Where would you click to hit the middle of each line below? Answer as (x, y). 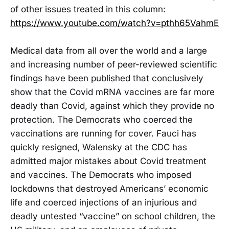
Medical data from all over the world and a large (109, 50)
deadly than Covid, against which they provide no (112, 106)
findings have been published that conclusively (107, 78)
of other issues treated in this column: (88, 9)
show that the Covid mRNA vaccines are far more (112, 92)
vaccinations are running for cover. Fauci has (103, 133)
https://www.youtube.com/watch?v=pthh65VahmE (114, 23)
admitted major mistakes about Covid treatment (108, 161)
